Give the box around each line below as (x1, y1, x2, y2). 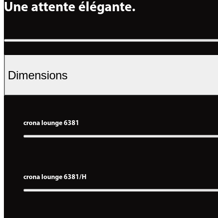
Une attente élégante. (4, 1, 135, 15)
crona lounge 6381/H (23, 174, 87, 182)
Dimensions (8, 68, 68, 82)
